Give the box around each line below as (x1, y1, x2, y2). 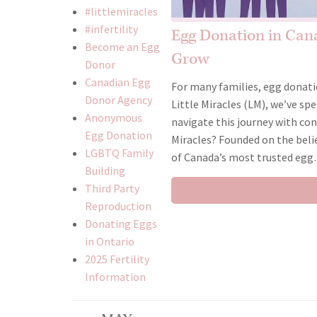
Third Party (84, 181, 139, 196)
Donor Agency (84, 93, 152, 108)
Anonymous (84, 110, 142, 125)
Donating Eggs (84, 217, 157, 231)
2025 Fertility (84, 252, 149, 267)
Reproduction (84, 199, 151, 214)
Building (84, 163, 125, 178)
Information (84, 270, 146, 284)
